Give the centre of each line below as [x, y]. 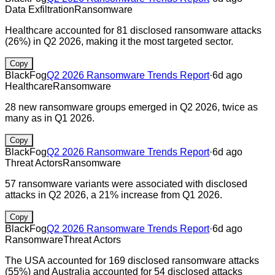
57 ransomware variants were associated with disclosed [126, 184]
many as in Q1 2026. [50, 118]
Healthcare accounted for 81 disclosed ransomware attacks [133, 30]
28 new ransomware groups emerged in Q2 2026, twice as [131, 107]
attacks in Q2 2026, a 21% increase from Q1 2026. [114, 195]
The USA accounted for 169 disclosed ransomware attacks [132, 260]
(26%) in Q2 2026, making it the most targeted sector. [119, 41]
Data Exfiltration [40, 9]
